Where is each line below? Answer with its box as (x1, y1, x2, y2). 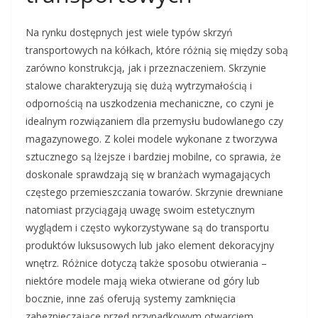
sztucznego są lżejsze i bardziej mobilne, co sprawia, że (26, 150, 281, 164)
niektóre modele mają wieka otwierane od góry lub (26, 274, 260, 288)
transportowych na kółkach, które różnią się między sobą (26, 43, 288, 57)
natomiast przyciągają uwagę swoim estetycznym (26, 203, 255, 217)
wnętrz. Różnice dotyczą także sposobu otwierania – (26, 256, 267, 270)
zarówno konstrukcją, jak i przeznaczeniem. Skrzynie (26, 61, 266, 75)
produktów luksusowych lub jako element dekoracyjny (26, 238, 274, 253)
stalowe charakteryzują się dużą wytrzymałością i (26, 79, 252, 93)
